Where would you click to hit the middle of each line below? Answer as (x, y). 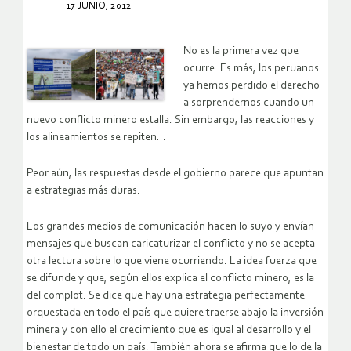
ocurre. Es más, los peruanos (251, 69)
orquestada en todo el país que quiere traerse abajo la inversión (175, 313)
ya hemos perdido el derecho (251, 86)
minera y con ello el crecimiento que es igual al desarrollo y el (169, 331)
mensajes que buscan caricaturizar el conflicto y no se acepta (171, 244)
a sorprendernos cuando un (249, 103)
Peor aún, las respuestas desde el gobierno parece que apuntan (175, 174)
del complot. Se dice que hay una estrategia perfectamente (166, 296)
